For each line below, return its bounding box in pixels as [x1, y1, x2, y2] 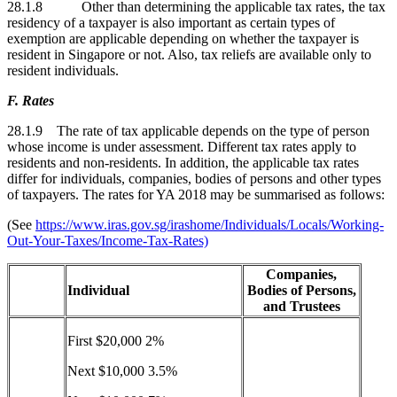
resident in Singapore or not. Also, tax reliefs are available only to [7, 46, 371, 62]
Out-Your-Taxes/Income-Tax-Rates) [7, 232, 208, 248]
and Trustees [262, 298, 340, 314]
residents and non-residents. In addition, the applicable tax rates [7, 154, 359, 170]
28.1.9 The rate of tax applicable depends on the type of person [7, 122, 370, 138]
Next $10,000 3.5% [67, 362, 177, 378]
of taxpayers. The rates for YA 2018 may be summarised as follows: [7, 186, 385, 202]
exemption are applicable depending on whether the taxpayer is [7, 30, 359, 46]
